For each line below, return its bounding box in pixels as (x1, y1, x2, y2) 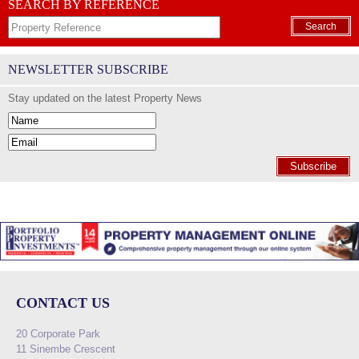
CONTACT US (16, 294, 110, 311)
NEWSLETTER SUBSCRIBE (8, 63, 168, 77)
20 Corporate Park (16, 327, 100, 340)
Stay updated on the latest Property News (8, 92, 202, 105)
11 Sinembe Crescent (16, 342, 115, 355)
